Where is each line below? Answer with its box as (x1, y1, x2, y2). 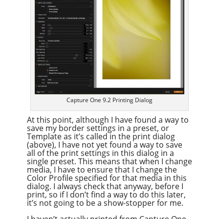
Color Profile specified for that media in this (26, 173, 187, 184)
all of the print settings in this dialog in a (26, 148, 174, 159)
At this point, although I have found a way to (26, 114, 189, 126)
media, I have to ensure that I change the (26, 164, 177, 175)
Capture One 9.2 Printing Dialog (66, 96, 153, 105)
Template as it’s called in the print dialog (26, 131, 175, 142)
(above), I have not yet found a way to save (26, 139, 182, 151)
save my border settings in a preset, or (26, 123, 169, 134)
